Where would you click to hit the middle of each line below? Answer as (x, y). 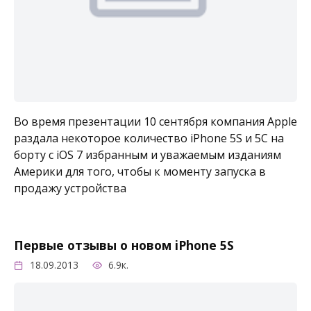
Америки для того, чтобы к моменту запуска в (140, 171)
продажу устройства (70, 188)
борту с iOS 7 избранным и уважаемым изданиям (148, 154)
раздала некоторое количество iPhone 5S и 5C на (149, 138)
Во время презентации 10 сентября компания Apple (155, 121)
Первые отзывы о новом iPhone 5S (124, 245)
